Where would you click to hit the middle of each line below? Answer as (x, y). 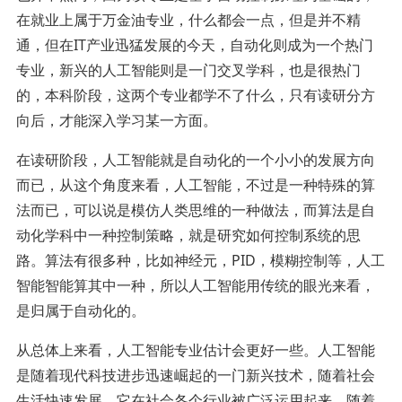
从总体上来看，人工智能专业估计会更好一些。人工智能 (195, 350)
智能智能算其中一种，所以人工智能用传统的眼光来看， (195, 285)
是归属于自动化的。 (80, 310)
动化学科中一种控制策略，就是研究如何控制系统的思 (188, 235)
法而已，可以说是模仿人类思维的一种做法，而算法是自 (195, 210)
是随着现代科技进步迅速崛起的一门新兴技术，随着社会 (195, 375)
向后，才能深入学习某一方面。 (116, 120)
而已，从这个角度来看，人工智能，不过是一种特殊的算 (195, 184)
